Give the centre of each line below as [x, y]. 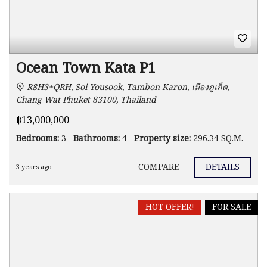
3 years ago [34, 167]
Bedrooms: [38, 139]
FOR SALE [232, 207]
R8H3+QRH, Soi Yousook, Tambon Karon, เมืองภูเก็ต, [127, 88]
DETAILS [223, 167]
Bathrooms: [97, 139]
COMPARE [159, 167]
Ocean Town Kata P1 [86, 69]
